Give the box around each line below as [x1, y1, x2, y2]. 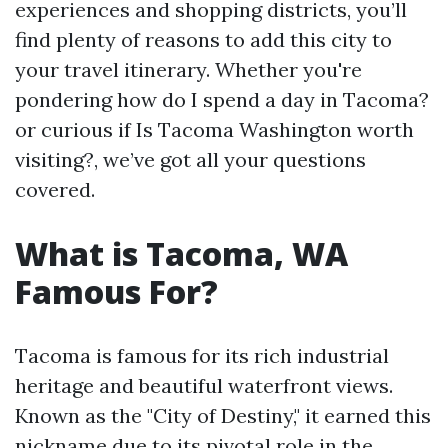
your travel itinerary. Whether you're [15, 57, 362, 82]
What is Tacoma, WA [15, 232, 348, 275]
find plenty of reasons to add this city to [15, 27, 392, 52]
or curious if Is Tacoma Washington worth [15, 117, 414, 142]
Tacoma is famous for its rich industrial [15, 343, 389, 368]
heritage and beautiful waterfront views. [15, 373, 393, 398]
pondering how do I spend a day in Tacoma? [15, 87, 429, 112]
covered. [15, 177, 95, 202]
